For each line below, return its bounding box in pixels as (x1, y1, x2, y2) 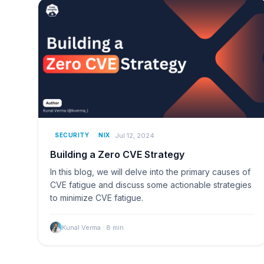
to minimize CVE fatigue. (50, 193, 143, 203)
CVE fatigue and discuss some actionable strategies (50, 180, 252, 190)
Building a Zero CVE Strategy (50, 148, 184, 161)
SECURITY (55, 131, 89, 139)
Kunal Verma (62, 223, 101, 232)
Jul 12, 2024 (114, 131, 154, 140)
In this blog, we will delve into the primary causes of (50, 167, 250, 177)
